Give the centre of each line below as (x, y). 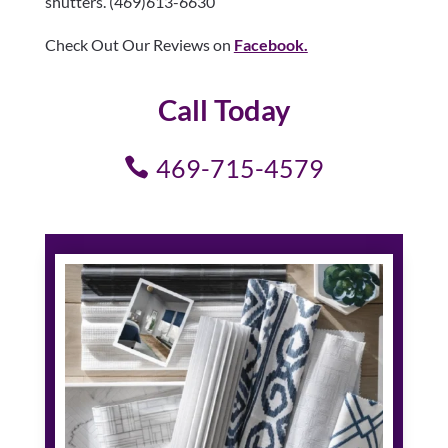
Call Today (223, 109)
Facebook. (270, 44)
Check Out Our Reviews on (139, 44)
